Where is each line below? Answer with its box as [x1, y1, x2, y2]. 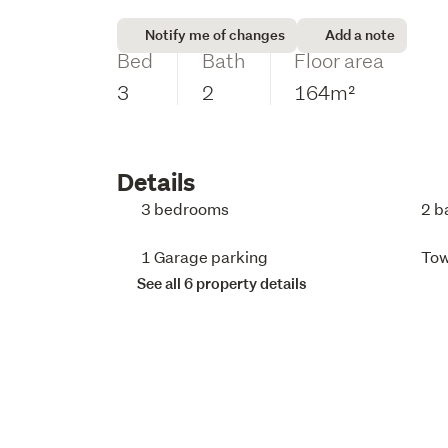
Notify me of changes [145, 25, 286, 45]
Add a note [325, 25, 396, 45]
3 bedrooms [141, 198, 230, 219]
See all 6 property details [137, 274, 308, 293]
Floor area [294, 47, 385, 73]
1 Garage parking [141, 246, 269, 267]
